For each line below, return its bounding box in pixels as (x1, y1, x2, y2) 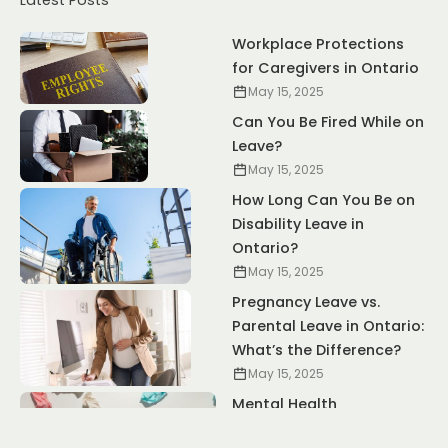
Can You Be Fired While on (232, 112, 424, 133)
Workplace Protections (232, 34, 404, 55)
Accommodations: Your (232, 418, 407, 439)
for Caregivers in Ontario (232, 58, 419, 79)
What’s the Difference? (232, 340, 401, 361)
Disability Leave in (232, 214, 364, 235)
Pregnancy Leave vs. (232, 292, 380, 313)
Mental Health (232, 394, 337, 415)
